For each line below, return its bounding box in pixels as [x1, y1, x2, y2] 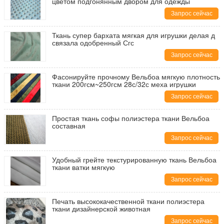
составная [52, 120, 85, 130]
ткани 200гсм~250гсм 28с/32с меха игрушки [52, 79, 196, 89]
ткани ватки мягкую [52, 162, 115, 172]
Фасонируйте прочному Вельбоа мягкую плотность [52, 71, 220, 81]
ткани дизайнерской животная [52, 203, 150, 213]
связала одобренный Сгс [52, 37, 134, 47]
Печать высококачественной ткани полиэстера [52, 196, 204, 206]
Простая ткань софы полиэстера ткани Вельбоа [52, 113, 209, 123]
